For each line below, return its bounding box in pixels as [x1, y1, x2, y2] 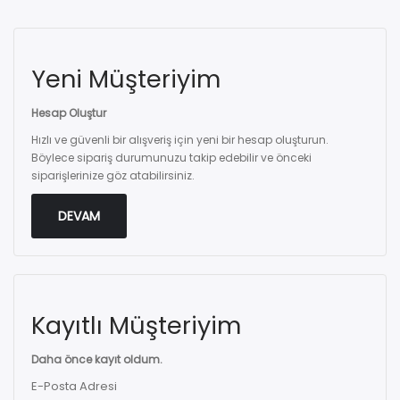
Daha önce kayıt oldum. [31, 352, 162, 367]
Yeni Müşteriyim [31, 62, 221, 96]
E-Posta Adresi [31, 378, 117, 395]
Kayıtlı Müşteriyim [31, 309, 241, 342]
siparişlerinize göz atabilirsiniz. [31, 168, 195, 183]
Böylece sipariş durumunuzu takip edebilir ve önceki [31, 150, 312, 165]
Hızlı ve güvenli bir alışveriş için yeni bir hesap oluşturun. [31, 132, 329, 147]
